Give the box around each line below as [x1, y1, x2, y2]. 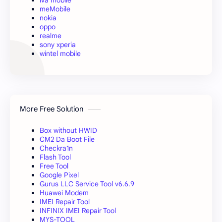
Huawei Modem [40, 188, 89, 197]
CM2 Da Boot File [40, 134, 95, 144]
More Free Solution [20, 104, 83, 113]
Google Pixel [40, 170, 79, 179]
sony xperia [40, 40, 76, 49]
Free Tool [40, 161, 68, 170]
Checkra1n [40, 143, 73, 153]
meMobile [40, 4, 70, 13]
